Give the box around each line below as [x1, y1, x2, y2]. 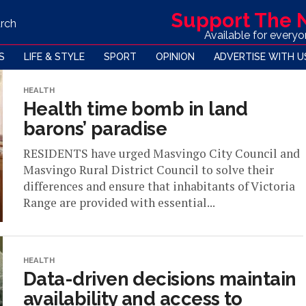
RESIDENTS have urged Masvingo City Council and [23, 145, 300, 161]
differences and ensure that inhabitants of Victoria [23, 178, 295, 194]
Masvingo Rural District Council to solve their [23, 162, 274, 178]
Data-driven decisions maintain [23, 268, 296, 290]
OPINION [156, 51, 195, 62]
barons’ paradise [23, 117, 167, 139]
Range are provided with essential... [23, 195, 215, 210]
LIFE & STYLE [24, 51, 85, 62]
